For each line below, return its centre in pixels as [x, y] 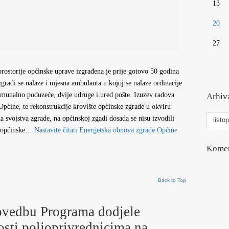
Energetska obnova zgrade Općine [127, 130]
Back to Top [172, 180]
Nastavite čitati [56, 130]
